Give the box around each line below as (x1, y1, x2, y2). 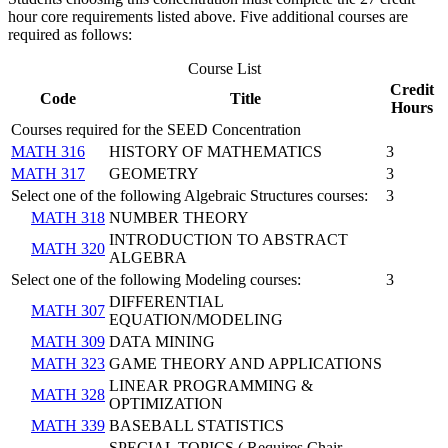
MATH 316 (11, 143, 85, 161)
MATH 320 (31, 240, 105, 258)
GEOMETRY (109, 165, 199, 183)
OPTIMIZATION (109, 395, 223, 413)
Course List (187, 60, 261, 78)
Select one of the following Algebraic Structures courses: (11, 187, 368, 205)
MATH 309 (31, 333, 105, 351)
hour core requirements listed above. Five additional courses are (8, 8, 408, 26)
